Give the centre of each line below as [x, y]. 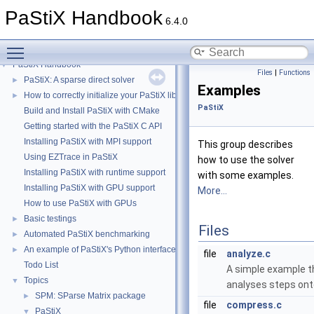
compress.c [254, 305]
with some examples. [246, 175]
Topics [36, 280]
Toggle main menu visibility [91, 46]
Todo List [41, 265]
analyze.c [248, 254]
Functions [295, 73]
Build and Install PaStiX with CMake [92, 111]
